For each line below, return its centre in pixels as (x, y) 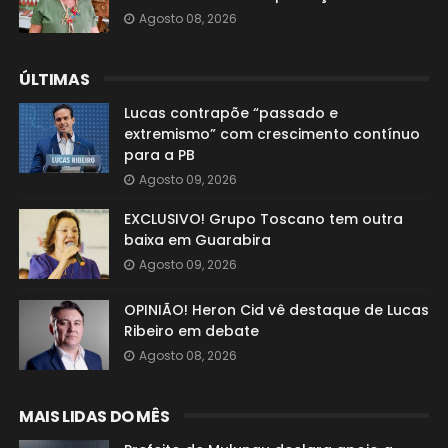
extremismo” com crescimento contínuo (271, 134)
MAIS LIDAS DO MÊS (94, 416)
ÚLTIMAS (54, 79)
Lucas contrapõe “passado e (230, 113)
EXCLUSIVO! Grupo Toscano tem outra (263, 219)
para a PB (159, 155)
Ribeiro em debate (191, 331)
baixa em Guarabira (197, 240)
